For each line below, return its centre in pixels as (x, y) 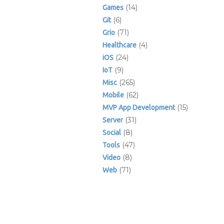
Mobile (113, 95)
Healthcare (119, 45)
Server (112, 120)
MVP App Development (138, 107)
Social (111, 132)
